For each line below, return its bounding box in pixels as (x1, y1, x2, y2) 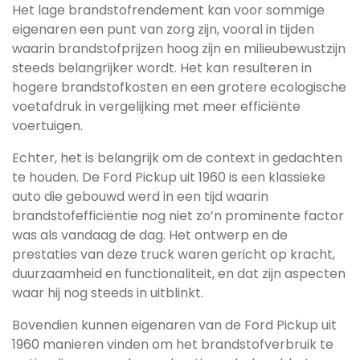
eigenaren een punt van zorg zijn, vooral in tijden (12, 20, 314, 39)
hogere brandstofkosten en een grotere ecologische (12, 78, 346, 96)
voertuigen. (12, 117, 83, 135)
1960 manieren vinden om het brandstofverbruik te (12, 335, 333, 354)
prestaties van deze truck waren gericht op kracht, (12, 245, 335, 264)
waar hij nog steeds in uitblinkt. (12, 284, 203, 302)
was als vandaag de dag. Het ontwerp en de (12, 226, 288, 244)
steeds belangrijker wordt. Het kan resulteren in (12, 59, 312, 77)
